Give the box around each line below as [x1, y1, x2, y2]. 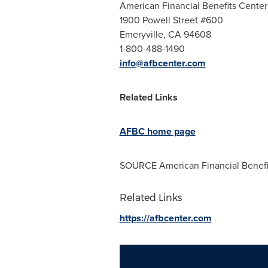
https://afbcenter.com [119, 211, 212, 225]
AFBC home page [119, 124, 196, 138]
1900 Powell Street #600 [119, 13, 223, 26]
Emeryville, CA [119, 28, 181, 41]
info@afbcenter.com [119, 56, 206, 70]
